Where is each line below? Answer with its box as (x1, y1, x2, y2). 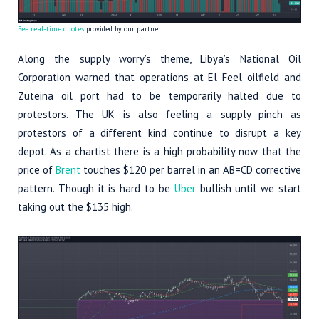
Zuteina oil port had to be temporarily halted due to (18, 88, 301, 103)
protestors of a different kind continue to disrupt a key (18, 125, 301, 140)
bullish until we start (195, 181, 302, 195)
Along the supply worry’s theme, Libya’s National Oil (18, 51, 301, 66)
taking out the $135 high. (18, 199, 133, 214)
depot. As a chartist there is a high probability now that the (18, 144, 301, 158)
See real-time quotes (18, 23, 84, 33)
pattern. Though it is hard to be (18, 181, 174, 195)
